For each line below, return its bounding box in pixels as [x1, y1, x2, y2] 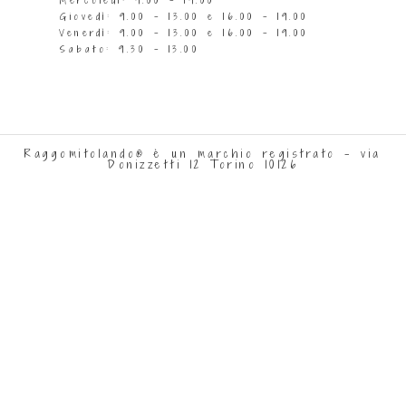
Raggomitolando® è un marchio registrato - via [24, 145, 382, 161]
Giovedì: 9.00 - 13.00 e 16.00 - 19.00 [59, 9, 309, 23]
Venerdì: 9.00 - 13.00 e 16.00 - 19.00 [59, 25, 309, 39]
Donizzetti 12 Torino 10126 [108, 156, 298, 172]
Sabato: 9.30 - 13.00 [59, 42, 199, 55]
